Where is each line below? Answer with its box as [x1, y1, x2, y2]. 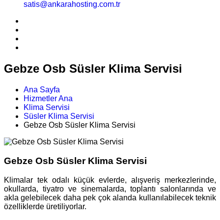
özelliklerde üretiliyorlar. [4, 202, 86, 211]
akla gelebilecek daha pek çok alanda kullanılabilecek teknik [4, 193, 216, 202]
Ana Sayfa [24, 85, 60, 94]
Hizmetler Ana [24, 94, 73, 103]
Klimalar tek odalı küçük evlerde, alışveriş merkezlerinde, [4, 175, 216, 184]
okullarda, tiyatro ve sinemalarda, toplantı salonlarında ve [4, 184, 216, 193]
